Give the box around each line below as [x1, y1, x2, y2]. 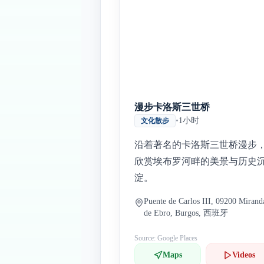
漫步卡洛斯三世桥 [134, 102, 210, 112]
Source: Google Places [134, 234, 197, 242]
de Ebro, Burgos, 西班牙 [144, 209, 228, 217]
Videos [232, 250, 256, 259]
